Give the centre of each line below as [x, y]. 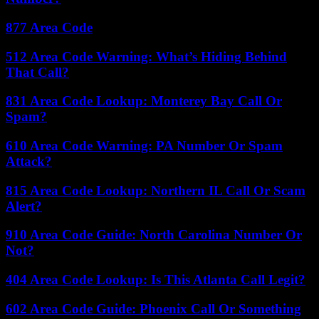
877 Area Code [49, 27]
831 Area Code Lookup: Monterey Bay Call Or [144, 101]
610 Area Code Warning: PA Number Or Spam [144, 146]
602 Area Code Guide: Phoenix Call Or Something [153, 308]
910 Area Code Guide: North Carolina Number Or [154, 235]
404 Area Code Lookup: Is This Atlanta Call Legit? [156, 280]
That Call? [37, 72]
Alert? [24, 206]
